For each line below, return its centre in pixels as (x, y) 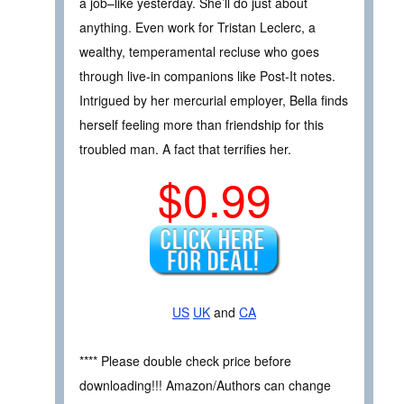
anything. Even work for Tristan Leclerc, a (197, 27)
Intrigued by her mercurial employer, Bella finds (214, 100)
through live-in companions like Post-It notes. (207, 75)
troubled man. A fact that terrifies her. (185, 148)
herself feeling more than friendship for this (202, 124)
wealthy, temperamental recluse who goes (199, 51)
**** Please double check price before (185, 360)
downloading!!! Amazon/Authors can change (205, 385)
